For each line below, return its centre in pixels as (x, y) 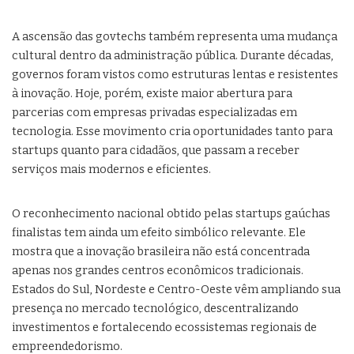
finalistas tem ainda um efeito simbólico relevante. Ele (159, 233)
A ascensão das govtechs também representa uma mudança (175, 37)
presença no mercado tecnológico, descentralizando (155, 309)
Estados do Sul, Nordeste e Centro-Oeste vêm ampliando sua (176, 290)
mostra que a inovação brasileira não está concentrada (161, 252)
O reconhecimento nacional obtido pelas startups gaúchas (171, 214)
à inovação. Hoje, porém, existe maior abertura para (152, 94)
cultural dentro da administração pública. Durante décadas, (173, 56)
